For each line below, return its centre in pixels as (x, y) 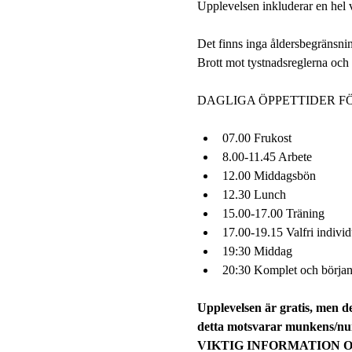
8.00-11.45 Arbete (267, 156)
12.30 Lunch (254, 194)
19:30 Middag (257, 251)
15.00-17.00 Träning (273, 213)
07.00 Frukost (257, 137)
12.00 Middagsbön (269, 175)
